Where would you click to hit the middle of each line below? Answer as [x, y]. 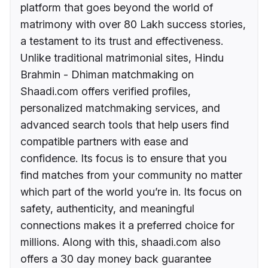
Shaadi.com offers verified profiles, [106, 92]
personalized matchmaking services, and [120, 108]
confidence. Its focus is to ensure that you [124, 159]
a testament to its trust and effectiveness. [122, 41]
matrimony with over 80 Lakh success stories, [133, 25]
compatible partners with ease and [104, 142]
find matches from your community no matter [131, 175]
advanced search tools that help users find [125, 125]
